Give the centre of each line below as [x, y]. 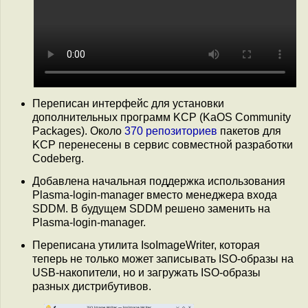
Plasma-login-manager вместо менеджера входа [155, 195]
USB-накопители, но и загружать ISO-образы [146, 273]
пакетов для [249, 131]
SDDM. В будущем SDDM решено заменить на [151, 208]
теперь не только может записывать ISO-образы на [163, 259]
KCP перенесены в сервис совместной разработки [163, 144]
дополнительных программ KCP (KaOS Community [162, 117]
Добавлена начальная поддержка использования [159, 181]
